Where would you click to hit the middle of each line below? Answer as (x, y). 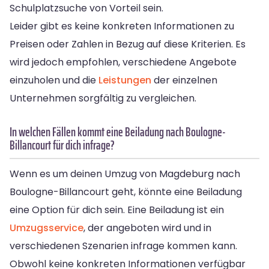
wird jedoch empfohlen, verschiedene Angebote (123, 62)
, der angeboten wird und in (147, 228)
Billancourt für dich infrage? (62, 145)
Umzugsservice (47, 228)
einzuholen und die (54, 80)
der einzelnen (184, 80)
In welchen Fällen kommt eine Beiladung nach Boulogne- (118, 131)
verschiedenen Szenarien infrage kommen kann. (123, 246)
